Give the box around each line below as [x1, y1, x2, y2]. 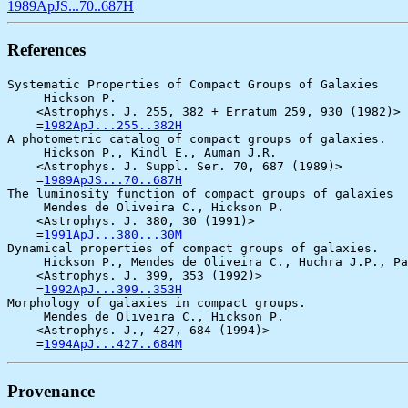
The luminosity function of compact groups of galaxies [7, 187, 393, 201]
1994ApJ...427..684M [44, 337, 182, 352]
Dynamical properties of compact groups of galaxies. [7, 241, 379, 256]
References [7, 40, 86, 60]
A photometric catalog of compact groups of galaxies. [7, 132, 386, 147]
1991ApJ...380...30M [44, 228, 182, 242]
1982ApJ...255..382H [44, 118, 182, 133]
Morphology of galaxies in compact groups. [7, 296, 306, 311]
